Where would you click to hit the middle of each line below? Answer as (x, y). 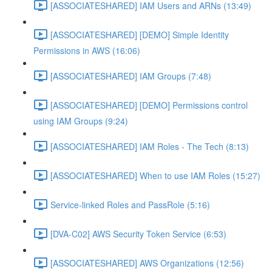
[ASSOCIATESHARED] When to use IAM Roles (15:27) (155, 175)
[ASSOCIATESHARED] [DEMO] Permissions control (149, 105)
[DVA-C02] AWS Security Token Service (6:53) (138, 233)
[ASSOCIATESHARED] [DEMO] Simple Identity (140, 34)
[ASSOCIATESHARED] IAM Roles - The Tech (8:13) (150, 146)
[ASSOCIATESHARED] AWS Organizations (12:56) (147, 263)
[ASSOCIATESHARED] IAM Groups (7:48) (131, 76)
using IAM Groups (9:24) (81, 121)
